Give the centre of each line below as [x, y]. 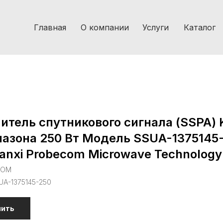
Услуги [156, 27]
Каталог [200, 27]
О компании [105, 27]
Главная [50, 27]
